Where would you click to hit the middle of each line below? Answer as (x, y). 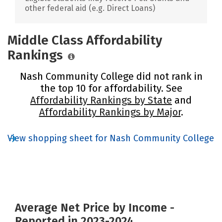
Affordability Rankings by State (101, 100)
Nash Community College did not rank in (111, 76)
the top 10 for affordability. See (111, 88)
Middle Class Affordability (85, 40)
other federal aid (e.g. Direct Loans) (90, 8)
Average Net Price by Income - (95, 207)
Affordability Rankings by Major (110, 112)
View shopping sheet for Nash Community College (111, 138)
